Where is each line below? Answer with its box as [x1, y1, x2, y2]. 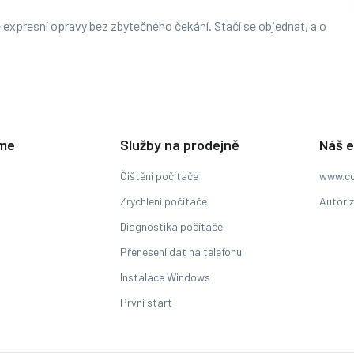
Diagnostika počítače [120, 220, 223, 234]
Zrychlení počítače [120, 194, 207, 209]
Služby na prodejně [120, 136, 239, 154]
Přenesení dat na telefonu [120, 245, 242, 259]
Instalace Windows [120, 270, 210, 284]
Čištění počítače [120, 169, 198, 183]
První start [120, 296, 172, 310]
